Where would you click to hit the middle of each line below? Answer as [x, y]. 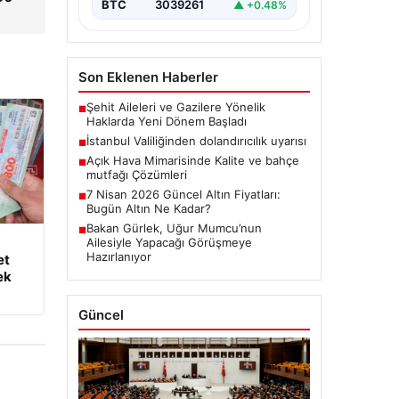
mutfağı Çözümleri [136, 175]
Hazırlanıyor [118, 257]
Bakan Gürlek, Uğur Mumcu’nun [174, 228]
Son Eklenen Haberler [148, 77]
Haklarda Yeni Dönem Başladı [166, 122]
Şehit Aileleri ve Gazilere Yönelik [175, 107]
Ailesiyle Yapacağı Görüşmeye [169, 243]
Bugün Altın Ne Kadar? [148, 209]
